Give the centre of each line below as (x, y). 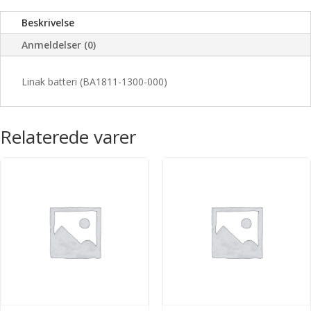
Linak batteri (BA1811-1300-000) (94, 82)
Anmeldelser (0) (59, 45)
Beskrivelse (48, 23)
